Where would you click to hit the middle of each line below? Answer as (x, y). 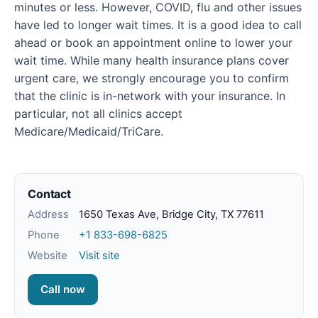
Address (48, 215)
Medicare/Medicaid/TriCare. (89, 132)
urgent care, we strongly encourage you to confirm (152, 78)
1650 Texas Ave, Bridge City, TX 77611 (171, 215)
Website (48, 256)
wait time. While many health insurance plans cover (152, 61)
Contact (49, 194)
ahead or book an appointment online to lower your (153, 43)
